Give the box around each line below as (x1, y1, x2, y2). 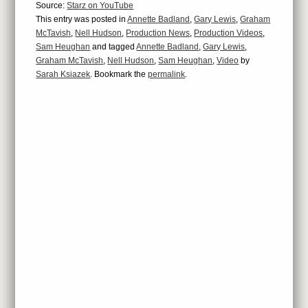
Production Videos (194, 28, 263, 38)
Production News (126, 28, 190, 38)
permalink (148, 69, 186, 79)
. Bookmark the (90, 69, 148, 79)
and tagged (90, 42, 137, 52)
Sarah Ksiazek (36, 69, 91, 79)
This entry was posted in (36, 14, 128, 24)
